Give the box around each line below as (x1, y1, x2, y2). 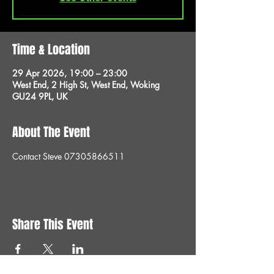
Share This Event (12, 215, 93, 234)
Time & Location (12, 40, 90, 59)
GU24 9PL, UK (12, 91, 68, 102)
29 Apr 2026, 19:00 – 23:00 (12, 67, 127, 79)
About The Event (12, 123, 90, 141)
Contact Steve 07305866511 (12, 150, 125, 162)
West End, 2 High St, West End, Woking (12, 79, 160, 91)
